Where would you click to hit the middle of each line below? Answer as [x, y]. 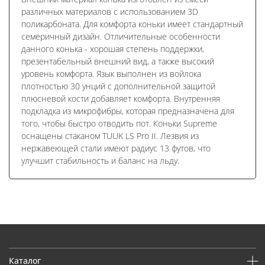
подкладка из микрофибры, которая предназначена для [128, 111]
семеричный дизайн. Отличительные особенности [121, 36]
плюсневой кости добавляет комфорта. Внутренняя [121, 98]
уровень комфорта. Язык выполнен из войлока [111, 73]
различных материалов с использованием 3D [110, 11]
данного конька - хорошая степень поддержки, [113, 49]
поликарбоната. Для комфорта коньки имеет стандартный [132, 24]
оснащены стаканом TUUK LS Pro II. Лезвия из [110, 135]
